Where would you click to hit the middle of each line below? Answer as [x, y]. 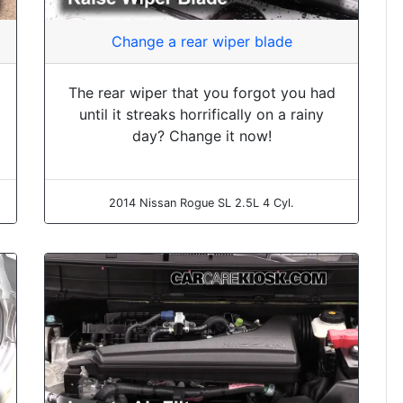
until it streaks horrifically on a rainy [201, 115]
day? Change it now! [201, 136]
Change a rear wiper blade [201, 42]
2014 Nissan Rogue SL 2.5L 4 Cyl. [201, 203]
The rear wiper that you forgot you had [201, 93]
